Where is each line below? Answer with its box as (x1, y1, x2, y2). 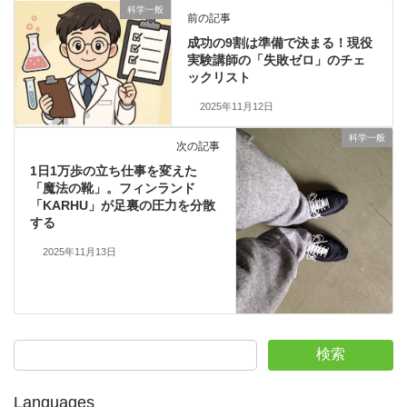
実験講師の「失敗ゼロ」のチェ (187, 52, 366, 67)
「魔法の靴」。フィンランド (29, 180, 195, 195)
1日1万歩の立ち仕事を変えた (29, 163, 197, 178)
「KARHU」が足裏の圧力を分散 (29, 197, 215, 213)
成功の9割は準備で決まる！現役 (187, 35, 373, 50)
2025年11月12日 (199, 100, 273, 112)
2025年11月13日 (42, 245, 116, 257)
